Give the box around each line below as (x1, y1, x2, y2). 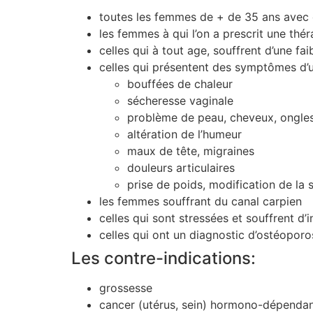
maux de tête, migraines (127, 144, 254, 159)
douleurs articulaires (127, 161, 235, 175)
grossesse (99, 281, 152, 296)
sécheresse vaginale (127, 94, 233, 108)
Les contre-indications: (71, 248, 256, 269)
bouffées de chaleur (127, 77, 233, 92)
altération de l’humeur (127, 127, 242, 142)
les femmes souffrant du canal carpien (99, 194, 302, 209)
